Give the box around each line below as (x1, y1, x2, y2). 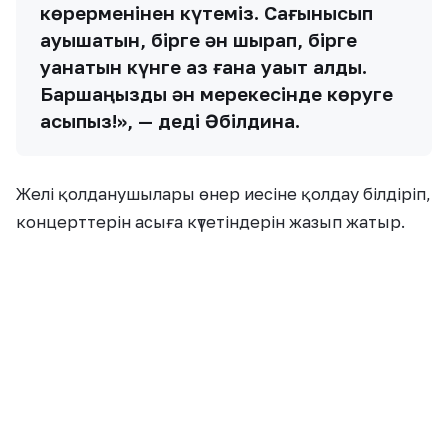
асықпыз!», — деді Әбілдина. (40, 109, 300, 133)
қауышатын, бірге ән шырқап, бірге (40, 28, 357, 52)
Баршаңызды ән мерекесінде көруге (40, 82, 393, 106)
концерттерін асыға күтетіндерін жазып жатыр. (16, 212, 405, 233)
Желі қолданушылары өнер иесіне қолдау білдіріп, (16, 184, 431, 205)
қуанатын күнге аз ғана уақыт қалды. (40, 55, 367, 79)
